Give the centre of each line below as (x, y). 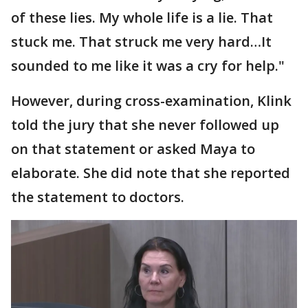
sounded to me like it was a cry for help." (148, 66)
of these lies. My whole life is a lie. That (142, 18)
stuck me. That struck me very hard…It (141, 42)
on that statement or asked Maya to (133, 149)
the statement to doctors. (99, 197)
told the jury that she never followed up (145, 125)
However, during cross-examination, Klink (151, 101)
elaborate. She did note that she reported (151, 173)
